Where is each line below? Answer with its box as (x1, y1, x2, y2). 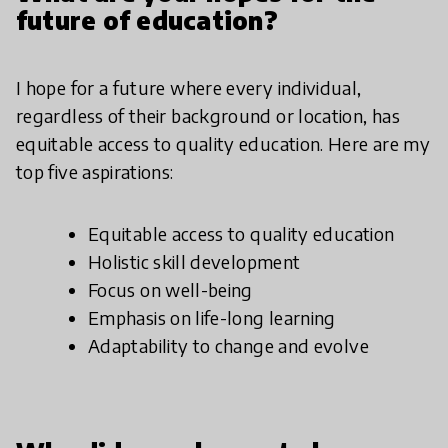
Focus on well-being (88, 278, 253, 301)
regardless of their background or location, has (16, 104, 400, 127)
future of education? (16, 5, 278, 35)
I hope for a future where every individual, (16, 76, 362, 99)
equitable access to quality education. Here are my (16, 132, 430, 155)
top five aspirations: (16, 160, 174, 183)
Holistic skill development (88, 250, 301, 273)
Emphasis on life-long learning (88, 306, 336, 329)
